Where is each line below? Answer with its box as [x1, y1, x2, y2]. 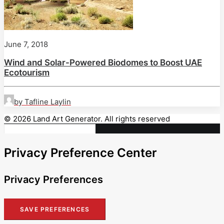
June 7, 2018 [4, 39, 48, 49]
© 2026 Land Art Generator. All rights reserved [4, 114, 170, 124]
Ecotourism [4, 67, 49, 78]
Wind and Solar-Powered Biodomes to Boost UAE [4, 57, 202, 68]
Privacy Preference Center [4, 145, 157, 160]
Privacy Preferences [4, 173, 103, 185]
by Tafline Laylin [14, 97, 71, 107]
